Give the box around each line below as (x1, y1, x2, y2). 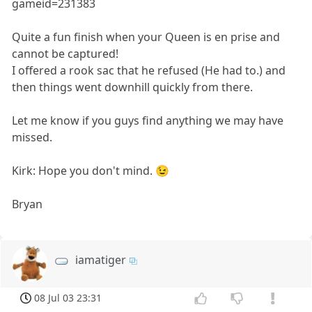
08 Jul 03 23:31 (34, 291, 102, 305)
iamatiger (75, 252, 127, 268)
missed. (12, 130, 53, 146)
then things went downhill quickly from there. (12, 79, 253, 95)
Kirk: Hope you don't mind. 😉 (12, 163, 170, 179)
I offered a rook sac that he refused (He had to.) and (12, 63, 286, 79)
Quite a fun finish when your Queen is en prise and (12, 29, 281, 45)
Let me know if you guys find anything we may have (12, 113, 284, 129)
